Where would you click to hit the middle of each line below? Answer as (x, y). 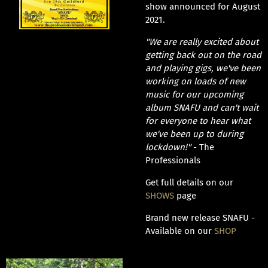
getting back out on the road (203, 55)
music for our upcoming (194, 94)
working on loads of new (195, 81)
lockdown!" (168, 147)
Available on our (179, 231)
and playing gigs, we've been (203, 68)
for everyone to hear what (198, 121)
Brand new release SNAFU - (200, 217)
